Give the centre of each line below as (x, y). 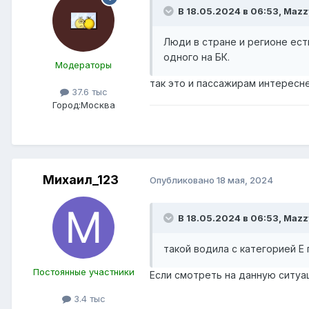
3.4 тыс (88, 299)
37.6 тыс (88, 92)
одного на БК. (197, 57)
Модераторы (83, 64)
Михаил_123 (81, 179)
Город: (66, 105)
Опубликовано (183, 180)
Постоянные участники (83, 271)
